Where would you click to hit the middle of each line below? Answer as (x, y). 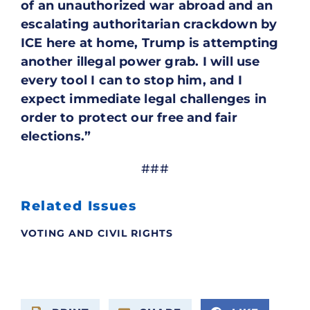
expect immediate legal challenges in (144, 99)
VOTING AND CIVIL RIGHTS (97, 233)
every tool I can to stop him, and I (132, 81)
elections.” (56, 137)
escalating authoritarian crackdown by (149, 25)
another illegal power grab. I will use (140, 62)
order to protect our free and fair (129, 118)
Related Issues (79, 206)
